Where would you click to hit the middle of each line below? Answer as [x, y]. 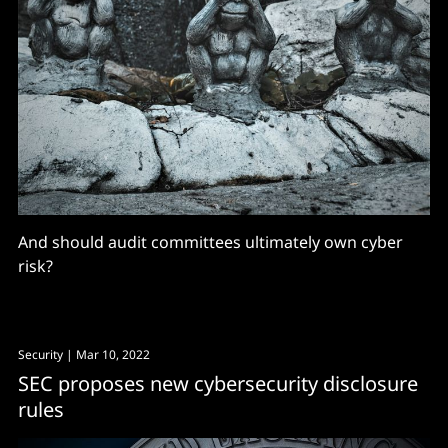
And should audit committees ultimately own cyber [210, 241]
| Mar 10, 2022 [106, 354]
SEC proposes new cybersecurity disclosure [218, 383]
